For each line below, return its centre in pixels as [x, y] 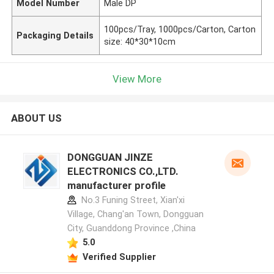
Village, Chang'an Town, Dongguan [135, 214]
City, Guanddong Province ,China [131, 228]
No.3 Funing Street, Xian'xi [131, 200]
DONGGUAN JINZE [110, 157]
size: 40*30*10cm [140, 41]
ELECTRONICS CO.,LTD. [123, 172]
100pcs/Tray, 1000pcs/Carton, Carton [180, 29]
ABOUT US [36, 118]
